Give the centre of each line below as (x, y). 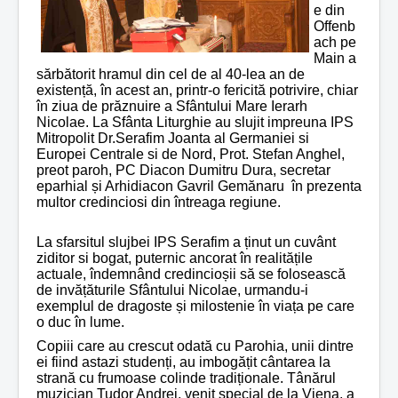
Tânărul (311, 378)
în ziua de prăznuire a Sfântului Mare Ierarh (172, 106)
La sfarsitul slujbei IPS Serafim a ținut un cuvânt (186, 242)
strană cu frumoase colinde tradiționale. (162, 378)
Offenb (334, 26)
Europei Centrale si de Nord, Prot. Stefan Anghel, (191, 154)
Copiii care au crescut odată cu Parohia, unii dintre (195, 346)
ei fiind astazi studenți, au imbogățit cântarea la (183, 362)
